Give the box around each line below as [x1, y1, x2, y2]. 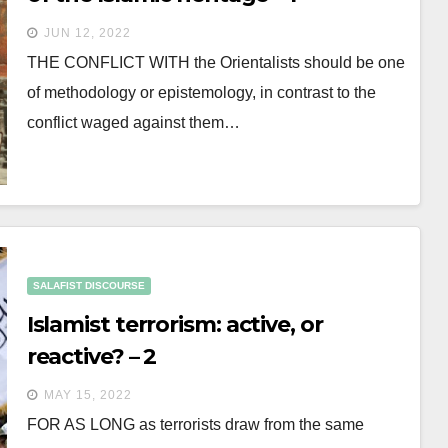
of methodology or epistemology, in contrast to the [26, 84, 376, 101]
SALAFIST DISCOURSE [32, 280, 145, 291]
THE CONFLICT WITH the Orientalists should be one [26, 54, 405, 71]
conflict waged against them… [26, 114, 240, 131]
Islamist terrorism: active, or [26, 311, 323, 338]
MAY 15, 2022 [43, 388, 132, 402]
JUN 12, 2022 [43, 26, 131, 40]
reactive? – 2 [26, 343, 157, 370]
